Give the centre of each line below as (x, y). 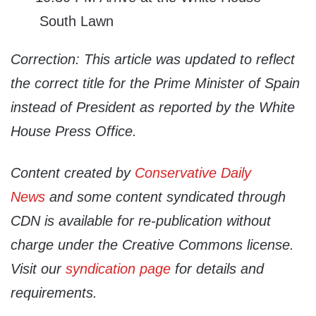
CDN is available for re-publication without (141, 221)
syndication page (118, 269)
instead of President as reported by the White (153, 108)
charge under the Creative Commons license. (152, 245)
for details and (217, 269)
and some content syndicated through (165, 197)
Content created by (73, 173)
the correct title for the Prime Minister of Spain (155, 84)
